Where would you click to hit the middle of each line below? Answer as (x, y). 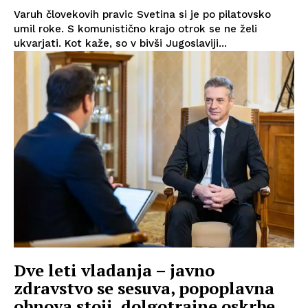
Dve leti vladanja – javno (114, 270)
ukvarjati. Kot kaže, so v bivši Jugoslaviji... (120, 44)
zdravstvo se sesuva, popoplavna (144, 288)
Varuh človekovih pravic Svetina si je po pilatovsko (142, 15)
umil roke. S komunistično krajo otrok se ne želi (135, 29)
